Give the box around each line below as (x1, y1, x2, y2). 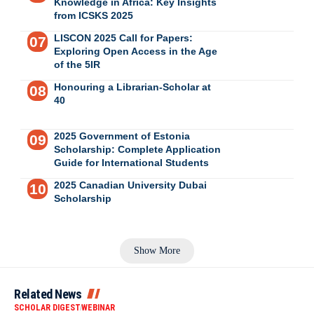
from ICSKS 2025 (53, 9, 133, 21)
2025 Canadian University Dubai (53, 179, 207, 191)
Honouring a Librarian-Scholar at (53, 81, 211, 93)
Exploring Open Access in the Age (53, 45, 217, 57)
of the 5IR (53, 58, 100, 70)
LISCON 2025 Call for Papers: (53, 32, 193, 43)
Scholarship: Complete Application (53, 143, 221, 155)
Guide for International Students (53, 156, 209, 168)
